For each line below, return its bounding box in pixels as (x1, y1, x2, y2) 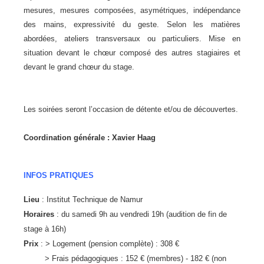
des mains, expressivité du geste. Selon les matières (24, 20, 240, 29)
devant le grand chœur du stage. (24, 62, 134, 71)
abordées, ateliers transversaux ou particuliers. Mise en (24, 34, 240, 43)
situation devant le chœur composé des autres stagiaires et (24, 48, 240, 57)
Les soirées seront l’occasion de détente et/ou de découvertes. (24, 105, 238, 114)
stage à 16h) (24, 225, 66, 233)
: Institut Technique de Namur (42, 195, 143, 204)
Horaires (24, 210, 57, 219)
